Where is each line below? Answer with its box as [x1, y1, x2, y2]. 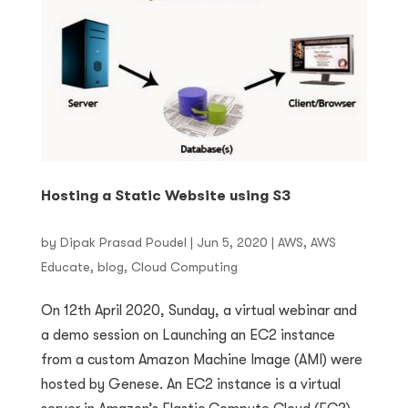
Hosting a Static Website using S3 [40, 188, 291, 205]
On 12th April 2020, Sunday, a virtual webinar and [40, 302, 357, 320]
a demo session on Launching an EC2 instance [40, 327, 335, 344]
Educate [40, 260, 90, 275]
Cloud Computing [130, 260, 238, 275]
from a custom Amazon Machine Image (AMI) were [40, 352, 362, 369]
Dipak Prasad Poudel [59, 235, 187, 250]
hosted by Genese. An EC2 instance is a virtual [40, 376, 341, 393]
